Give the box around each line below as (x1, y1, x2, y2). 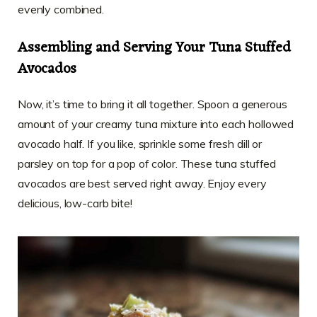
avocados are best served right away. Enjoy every (18, 175, 267, 190)
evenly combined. (18, 1, 104, 16)
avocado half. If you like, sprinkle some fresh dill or (18, 136, 263, 151)
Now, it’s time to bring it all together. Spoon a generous (18, 96, 287, 111)
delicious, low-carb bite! (18, 195, 132, 210)
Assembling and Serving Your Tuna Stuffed (18, 35, 291, 61)
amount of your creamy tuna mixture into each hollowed (18, 116, 294, 131)
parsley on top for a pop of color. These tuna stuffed (18, 156, 277, 171)
